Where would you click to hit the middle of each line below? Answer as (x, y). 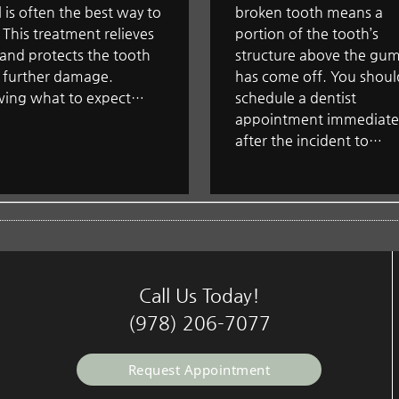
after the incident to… (308, 141)
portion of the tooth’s (306, 34)
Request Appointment (199, 369)
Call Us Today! (199, 295)
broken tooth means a (309, 12)
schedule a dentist (295, 98)
